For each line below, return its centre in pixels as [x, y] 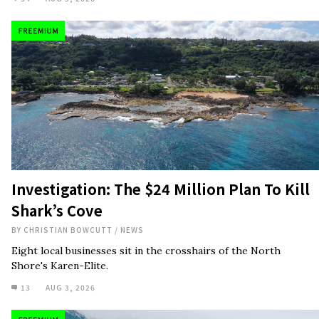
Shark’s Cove [57, 107]
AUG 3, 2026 [70, 184]
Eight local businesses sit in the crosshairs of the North [146, 147]
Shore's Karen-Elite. [60, 162]
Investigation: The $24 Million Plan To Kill [161, 85]
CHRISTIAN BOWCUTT [69, 126]
